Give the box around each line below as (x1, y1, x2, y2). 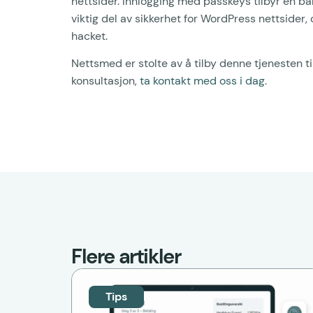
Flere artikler (71, 243, 181, 270)
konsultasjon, (71, 73, 140, 88)
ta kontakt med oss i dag (140, 73, 265, 88)
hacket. (71, 28, 108, 43)
